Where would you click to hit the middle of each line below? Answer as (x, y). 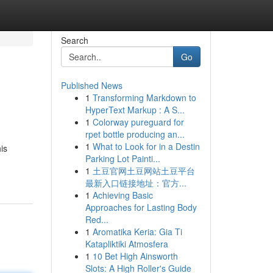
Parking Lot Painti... (122, 158)
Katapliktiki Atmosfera (126, 244)
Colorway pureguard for (138, 122)
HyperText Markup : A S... (135, 110)
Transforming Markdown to (144, 97)
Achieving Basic (122, 195)
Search (74, 40)
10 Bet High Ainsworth (135, 256)
